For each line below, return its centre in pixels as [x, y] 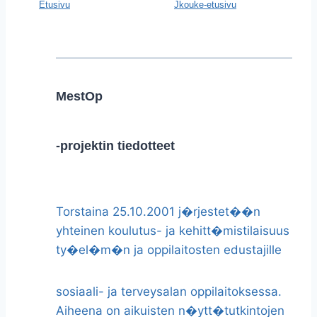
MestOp [79, 96]
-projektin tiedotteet [115, 146]
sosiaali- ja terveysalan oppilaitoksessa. [169, 292]
